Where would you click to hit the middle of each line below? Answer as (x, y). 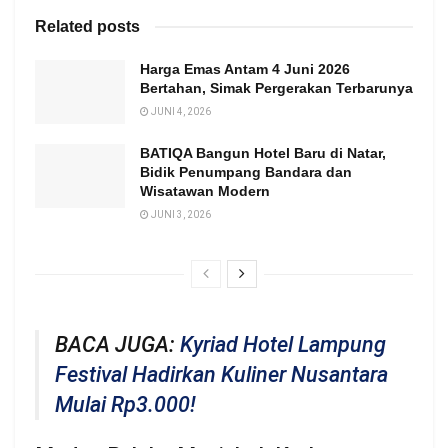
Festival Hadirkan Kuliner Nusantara (221, 374)
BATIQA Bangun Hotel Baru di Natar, (263, 153)
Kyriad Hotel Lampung (283, 344)
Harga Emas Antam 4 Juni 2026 (245, 68)
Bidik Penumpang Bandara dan (246, 172)
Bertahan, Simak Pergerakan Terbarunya (276, 87)
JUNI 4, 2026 (180, 111)
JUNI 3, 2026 (180, 215)
